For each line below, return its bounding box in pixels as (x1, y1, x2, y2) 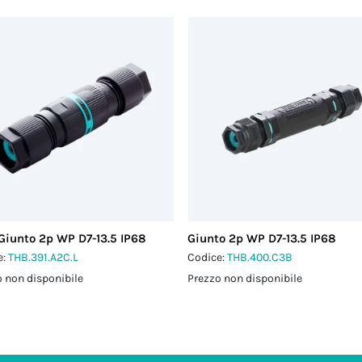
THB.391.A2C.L (8, 250, 79, 264)
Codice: (187, 250, 228, 264)
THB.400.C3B (227, 250, 293, 264)
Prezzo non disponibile (187, 271, 303, 285)
